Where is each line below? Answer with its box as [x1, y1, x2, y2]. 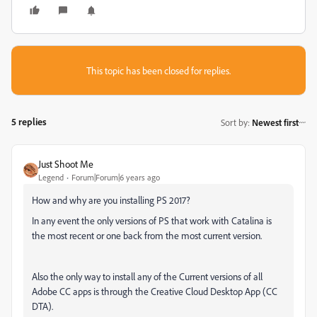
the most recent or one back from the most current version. [32, 229, 262, 241]
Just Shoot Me [38, 158, 93, 170]
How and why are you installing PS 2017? [32, 194, 190, 206]
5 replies [11, 115, 47, 127]
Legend [38, 172, 64, 183]
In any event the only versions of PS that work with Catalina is [32, 214, 272, 226]
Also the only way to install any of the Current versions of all [32, 270, 263, 282]
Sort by [221, 116, 248, 128]
